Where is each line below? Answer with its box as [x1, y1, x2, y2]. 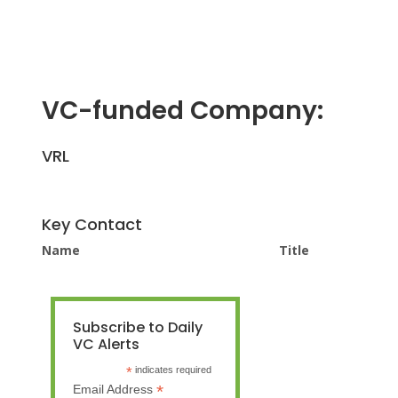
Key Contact [42, 213, 142, 236]
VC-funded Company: [42, 93, 323, 129]
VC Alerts [73, 334, 139, 355]
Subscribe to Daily [73, 317, 203, 338]
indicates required [132, 364, 211, 376]
